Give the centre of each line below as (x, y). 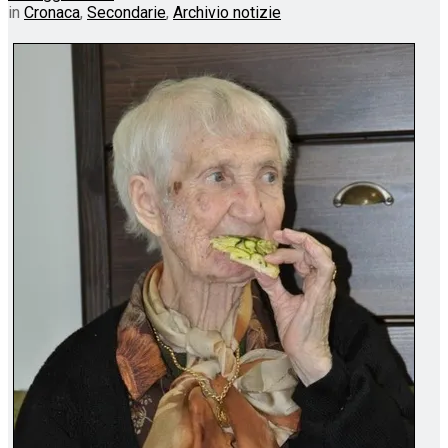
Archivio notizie (227, 12)
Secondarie (126, 12)
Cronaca (52, 12)
